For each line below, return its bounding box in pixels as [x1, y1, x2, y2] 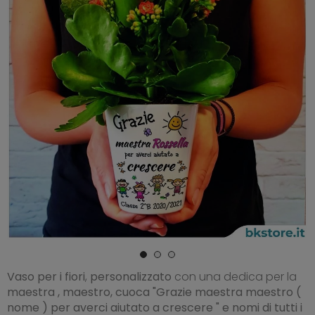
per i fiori [37, 268, 85, 285]
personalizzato [87, 268, 172, 285]
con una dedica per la [172, 268, 297, 285]
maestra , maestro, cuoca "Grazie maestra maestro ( [7, 283, 301, 300]
